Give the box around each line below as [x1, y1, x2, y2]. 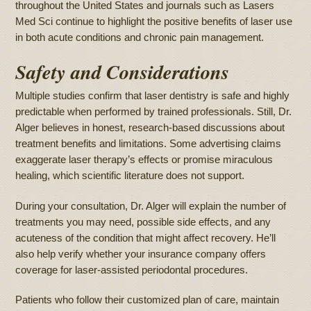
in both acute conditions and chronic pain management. [15, 31, 264, 44]
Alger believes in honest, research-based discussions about [15, 121, 285, 134]
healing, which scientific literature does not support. [15, 169, 245, 182]
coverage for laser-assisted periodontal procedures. [15, 263, 249, 276]
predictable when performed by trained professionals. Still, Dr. [15, 106, 292, 118]
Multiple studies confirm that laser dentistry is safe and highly [15, 90, 290, 102]
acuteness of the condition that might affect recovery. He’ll [15, 231, 276, 244]
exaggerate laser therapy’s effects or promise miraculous [15, 153, 274, 166]
